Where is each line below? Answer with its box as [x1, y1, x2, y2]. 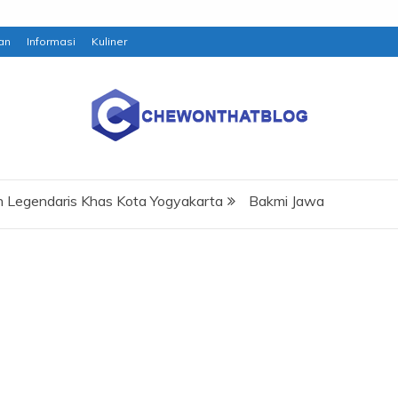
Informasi [27, 35, 76, 48]
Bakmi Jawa [249, 192, 324, 210]
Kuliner [92, 35, 127, 48]
